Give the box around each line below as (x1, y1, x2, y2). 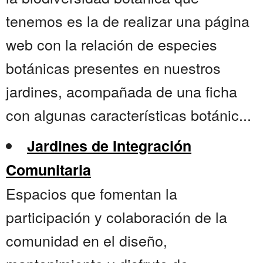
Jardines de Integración (27, 135, 191, 157)
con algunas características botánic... (6, 104, 251, 126)
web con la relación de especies (6, 33, 217, 55)
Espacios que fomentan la (6, 183, 177, 204)
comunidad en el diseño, (6, 230, 167, 251)
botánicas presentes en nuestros (6, 57, 221, 79)
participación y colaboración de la (6, 206, 227, 228)
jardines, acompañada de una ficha (6, 80, 237, 102)
